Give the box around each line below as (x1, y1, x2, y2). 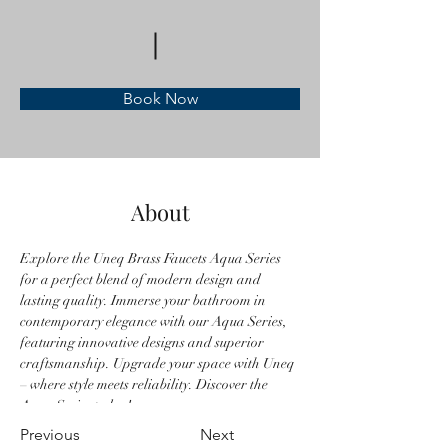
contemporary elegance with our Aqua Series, (20, 313, 290, 330)
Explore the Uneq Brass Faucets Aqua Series (20, 250, 284, 267)
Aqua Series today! (20, 397, 131, 414)
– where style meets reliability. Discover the (20, 376, 271, 393)
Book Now (122, 89, 198, 108)
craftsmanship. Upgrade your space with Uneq (20, 355, 298, 372)
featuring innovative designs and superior (20, 334, 267, 351)
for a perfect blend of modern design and (20, 271, 264, 288)
